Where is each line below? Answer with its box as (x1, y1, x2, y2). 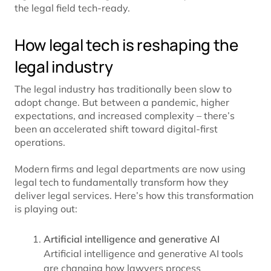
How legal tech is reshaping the (15, 34, 238, 56)
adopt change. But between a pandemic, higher (15, 96, 229, 109)
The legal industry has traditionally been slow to (15, 83, 232, 96)
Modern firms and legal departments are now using (15, 163, 246, 175)
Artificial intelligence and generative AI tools (44, 247, 243, 260)
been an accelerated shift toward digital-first (15, 123, 218, 135)
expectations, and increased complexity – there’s (15, 109, 235, 122)
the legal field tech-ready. (15, 2, 130, 15)
